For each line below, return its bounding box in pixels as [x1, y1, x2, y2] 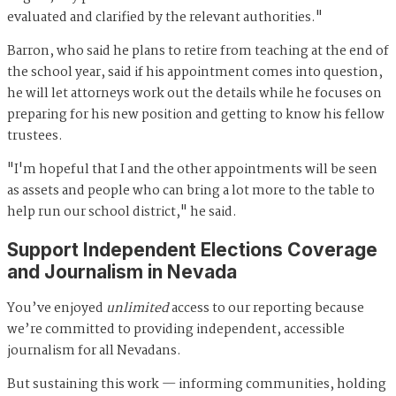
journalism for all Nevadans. [7, 340, 181, 362]
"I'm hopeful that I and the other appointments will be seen [7, 159, 377, 181]
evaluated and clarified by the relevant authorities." [7, 7, 323, 29]
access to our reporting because [169, 298, 364, 320]
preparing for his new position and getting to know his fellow [7, 104, 385, 126]
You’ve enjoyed [7, 298, 106, 320]
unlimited [106, 298, 169, 320]
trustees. [7, 126, 65, 148]
